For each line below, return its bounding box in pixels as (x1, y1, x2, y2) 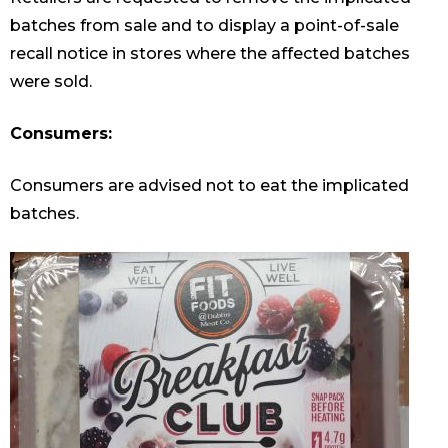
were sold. (10, 72, 92, 92)
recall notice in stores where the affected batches (10, 44, 410, 64)
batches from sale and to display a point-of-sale (10, 16, 399, 36)
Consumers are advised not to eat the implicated (10, 176, 409, 196)
